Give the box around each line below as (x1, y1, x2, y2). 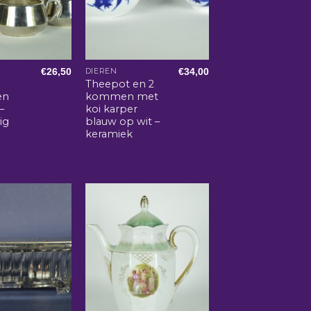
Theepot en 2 (85, 78, 154, 91)
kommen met (85, 90, 158, 103)
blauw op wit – (85, 115, 160, 128)
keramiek (85, 128, 133, 141)
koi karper (85, 103, 137, 116)
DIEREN (85, 67, 117, 76)
